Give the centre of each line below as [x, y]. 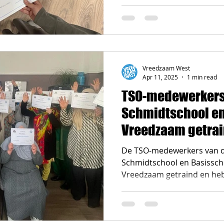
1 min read [202, 77]
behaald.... [141, 186]
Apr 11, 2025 [160, 77]
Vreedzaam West [166, 68]
